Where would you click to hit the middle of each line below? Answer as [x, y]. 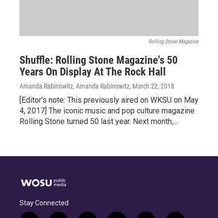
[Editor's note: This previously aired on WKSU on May [109, 100]
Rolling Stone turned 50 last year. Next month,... [99, 121]
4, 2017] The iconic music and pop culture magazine [107, 111]
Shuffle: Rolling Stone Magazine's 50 [99, 60]
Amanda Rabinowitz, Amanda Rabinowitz [74, 86]
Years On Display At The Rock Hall [93, 72]
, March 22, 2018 [152, 86]
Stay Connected [44, 203]
